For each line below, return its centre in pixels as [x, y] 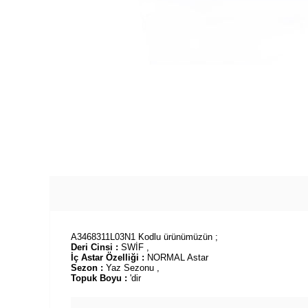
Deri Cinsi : [95, 247]
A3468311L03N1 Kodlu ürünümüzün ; [144, 237]
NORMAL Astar [178, 257]
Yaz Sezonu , [133, 268]
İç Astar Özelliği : [109, 257]
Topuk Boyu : [100, 278]
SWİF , [134, 247]
